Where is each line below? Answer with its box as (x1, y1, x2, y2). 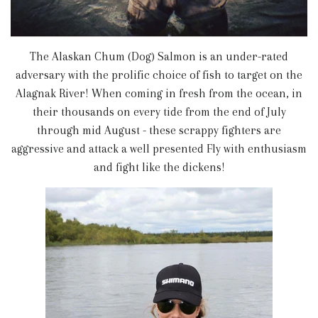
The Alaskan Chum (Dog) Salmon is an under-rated (30, 49, 288, 63)
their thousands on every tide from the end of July (32, 104, 286, 119)
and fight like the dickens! (93, 160, 225, 174)
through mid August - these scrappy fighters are (37, 123, 281, 137)
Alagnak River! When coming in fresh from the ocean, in (16, 86, 302, 100)
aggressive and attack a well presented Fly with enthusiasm (11, 141, 307, 155)
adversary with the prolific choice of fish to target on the (16, 67, 302, 82)
